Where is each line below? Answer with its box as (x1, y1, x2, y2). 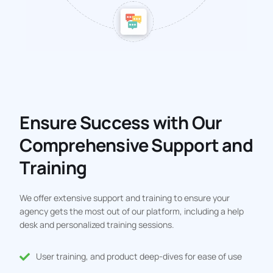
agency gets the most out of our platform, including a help (19, 205, 244, 218)
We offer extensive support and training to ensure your (19, 192, 230, 204)
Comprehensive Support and (19, 133, 253, 158)
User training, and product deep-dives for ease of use (35, 250, 242, 263)
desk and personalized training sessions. (19, 219, 175, 231)
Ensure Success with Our (19, 110, 222, 135)
